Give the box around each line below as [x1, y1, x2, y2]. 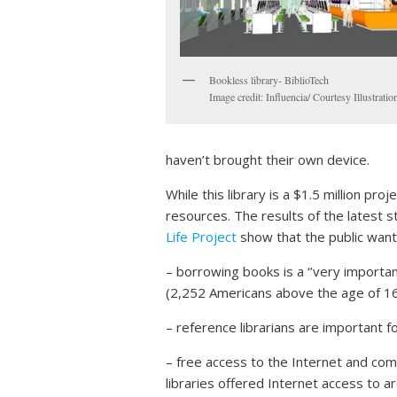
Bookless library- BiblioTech [209, 72, 329, 87]
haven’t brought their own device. [166, 150, 370, 168]
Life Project [166, 227, 237, 245]
